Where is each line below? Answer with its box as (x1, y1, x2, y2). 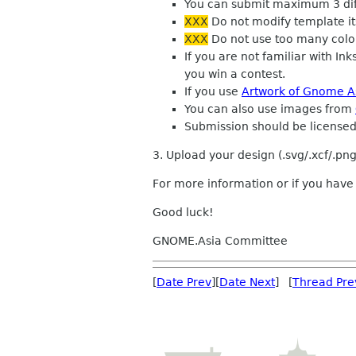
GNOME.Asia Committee (153, 234, 288, 247)
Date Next (219, 276, 275, 288)
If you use (184, 85, 242, 98)
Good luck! (153, 206, 214, 219)
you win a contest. (184, 68, 285, 80)
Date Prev (157, 276, 211, 288)
